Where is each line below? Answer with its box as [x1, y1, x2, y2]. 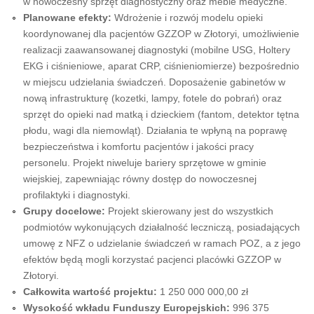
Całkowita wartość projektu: [22, 285, 157, 297]
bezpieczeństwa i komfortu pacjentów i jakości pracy [22, 140, 254, 152]
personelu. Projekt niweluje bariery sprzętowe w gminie [22, 156, 266, 168]
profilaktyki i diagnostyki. [22, 189, 130, 200]
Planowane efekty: [22, 11, 111, 23]
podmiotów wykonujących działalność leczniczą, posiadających [22, 221, 300, 233]
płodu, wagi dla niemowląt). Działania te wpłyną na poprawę [22, 124, 287, 136]
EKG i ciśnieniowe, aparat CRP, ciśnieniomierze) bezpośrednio [22, 60, 299, 71]
